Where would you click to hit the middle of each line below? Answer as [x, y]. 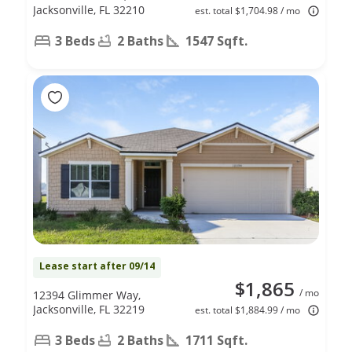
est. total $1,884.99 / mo [247, 310]
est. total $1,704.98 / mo [247, 10]
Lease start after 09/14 [97, 266]
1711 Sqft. [216, 340]
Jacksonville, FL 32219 [89, 309]
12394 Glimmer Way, [87, 295]
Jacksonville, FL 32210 [89, 9]
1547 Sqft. [216, 40]
